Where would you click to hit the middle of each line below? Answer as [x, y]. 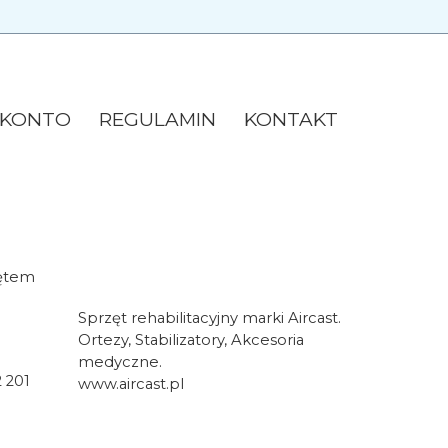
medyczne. [120, 361]
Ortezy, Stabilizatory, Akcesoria [191, 339]
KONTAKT [291, 119]
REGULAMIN [158, 119]
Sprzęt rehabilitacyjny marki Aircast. [209, 317]
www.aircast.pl [131, 383]
